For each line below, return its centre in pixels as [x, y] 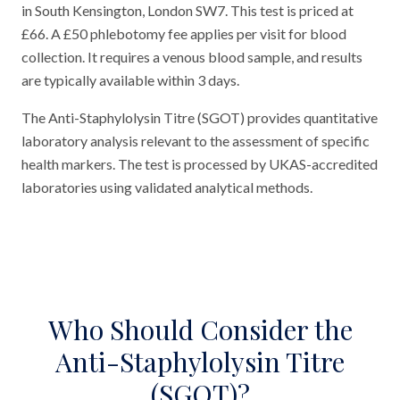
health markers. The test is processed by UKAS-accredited [200, 164]
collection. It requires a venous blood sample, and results [192, 57]
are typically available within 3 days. [130, 80]
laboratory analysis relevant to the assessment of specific [196, 141]
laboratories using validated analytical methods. [167, 187]
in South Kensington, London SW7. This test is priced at [187, 10]
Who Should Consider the [200, 329]
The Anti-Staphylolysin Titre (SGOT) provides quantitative [200, 117]
